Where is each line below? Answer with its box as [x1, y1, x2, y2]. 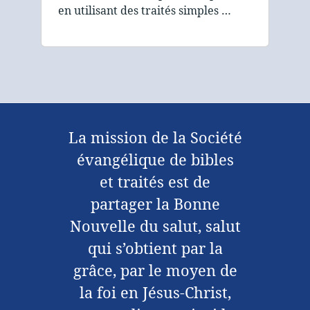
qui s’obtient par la [87, 238, 223, 259]
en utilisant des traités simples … [58, 3, 231, 19]
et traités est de [100, 172, 210, 192]
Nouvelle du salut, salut [69, 216, 241, 237]
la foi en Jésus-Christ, [79, 282, 231, 303]
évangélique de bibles [76, 149, 234, 170]
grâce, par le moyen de [73, 260, 237, 281]
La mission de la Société [68, 127, 242, 148]
